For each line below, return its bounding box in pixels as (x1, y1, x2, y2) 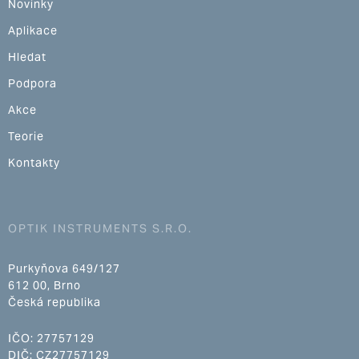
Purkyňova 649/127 (8, 261, 120, 276)
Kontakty (8, 155, 60, 171)
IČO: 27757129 (8, 331, 95, 346)
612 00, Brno (8, 278, 81, 293)
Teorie (8, 129, 44, 144)
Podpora (8, 76, 57, 91)
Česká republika (8, 295, 101, 310)
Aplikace (8, 23, 58, 38)
